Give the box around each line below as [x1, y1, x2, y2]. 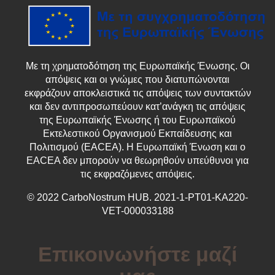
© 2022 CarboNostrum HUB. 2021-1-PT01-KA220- [27, 192, 248, 203]
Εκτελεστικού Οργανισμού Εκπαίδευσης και [43, 128, 232, 139]
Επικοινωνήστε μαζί [38, 242, 237, 266]
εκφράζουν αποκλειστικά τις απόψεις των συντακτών [24, 87, 251, 98]
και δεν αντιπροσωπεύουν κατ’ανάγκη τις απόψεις [29, 101, 246, 112]
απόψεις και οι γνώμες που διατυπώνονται [45, 74, 230, 85]
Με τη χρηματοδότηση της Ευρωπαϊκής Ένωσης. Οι [25, 60, 250, 71]
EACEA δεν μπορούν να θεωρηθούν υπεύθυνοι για [26, 155, 249, 166]
